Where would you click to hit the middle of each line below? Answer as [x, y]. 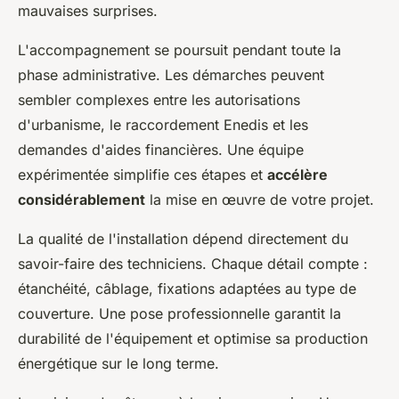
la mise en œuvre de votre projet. [260, 199]
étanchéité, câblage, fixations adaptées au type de [187, 288]
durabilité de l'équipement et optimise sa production [193, 338]
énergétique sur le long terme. [118, 363]
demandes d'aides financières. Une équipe [161, 149]
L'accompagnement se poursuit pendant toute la [179, 49]
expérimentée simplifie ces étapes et [142, 174]
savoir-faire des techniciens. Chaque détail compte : [193, 263]
